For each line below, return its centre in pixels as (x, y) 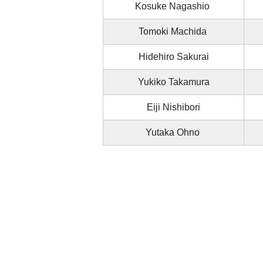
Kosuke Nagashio (173, 6)
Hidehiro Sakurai (173, 57)
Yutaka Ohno (173, 133)
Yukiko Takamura (173, 82)
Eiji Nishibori (173, 107)
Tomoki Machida (173, 32)
